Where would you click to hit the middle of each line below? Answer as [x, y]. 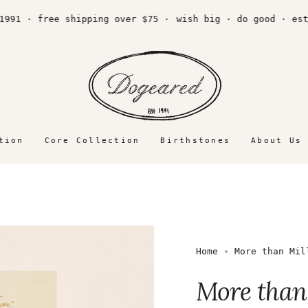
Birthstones [195, 140]
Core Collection [92, 140]
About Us [276, 140]
